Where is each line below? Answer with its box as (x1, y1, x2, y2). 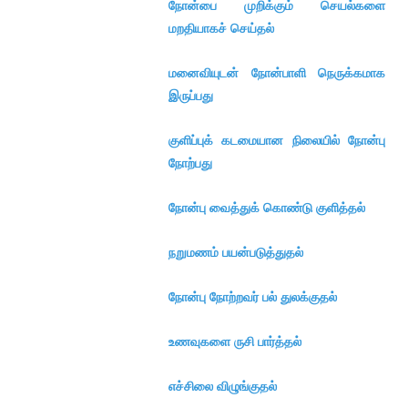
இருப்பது (168, 88, 213, 103)
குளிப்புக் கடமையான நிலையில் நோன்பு (168, 133, 385, 148)
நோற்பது (168, 156, 212, 170)
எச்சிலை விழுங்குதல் (168, 379, 277, 393)
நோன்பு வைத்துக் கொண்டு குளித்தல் (168, 200, 365, 215)
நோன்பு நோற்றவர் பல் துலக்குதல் (168, 290, 337, 304)
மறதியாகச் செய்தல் (168, 21, 274, 36)
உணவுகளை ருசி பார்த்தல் (168, 334, 301, 349)
